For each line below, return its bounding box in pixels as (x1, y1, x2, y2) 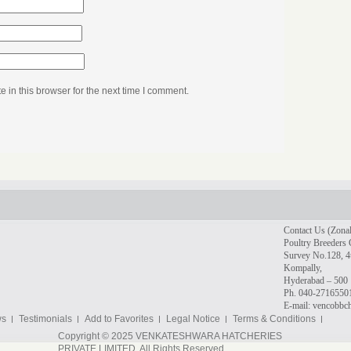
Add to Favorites (85, 313, 154, 324)
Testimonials (19, 313, 72, 324)
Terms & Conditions (233, 313, 316, 324)
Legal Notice (166, 313, 220, 324)
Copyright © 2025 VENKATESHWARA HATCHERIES (58, 331, 282, 342)
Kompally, (284, 262, 322, 273)
